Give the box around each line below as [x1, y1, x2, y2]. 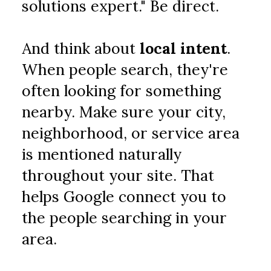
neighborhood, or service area [22, 123, 240, 143]
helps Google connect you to [22, 187, 227, 206]
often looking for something [22, 81, 221, 100]
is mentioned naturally [22, 145, 182, 164]
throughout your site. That [22, 166, 215, 185]
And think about [22, 39, 140, 58]
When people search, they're [22, 60, 229, 79]
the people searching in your [22, 208, 227, 227]
